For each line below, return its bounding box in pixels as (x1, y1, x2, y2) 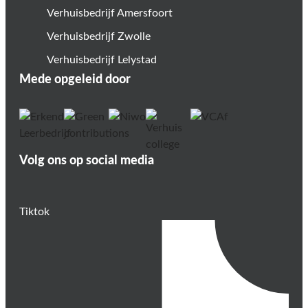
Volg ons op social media (19, 154, 154, 167)
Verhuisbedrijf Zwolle (47, 30, 151, 42)
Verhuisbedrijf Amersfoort (47, 7, 173, 19)
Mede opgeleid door (19, 73, 131, 86)
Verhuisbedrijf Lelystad (47, 54, 157, 65)
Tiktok (19, 206, 49, 217)
